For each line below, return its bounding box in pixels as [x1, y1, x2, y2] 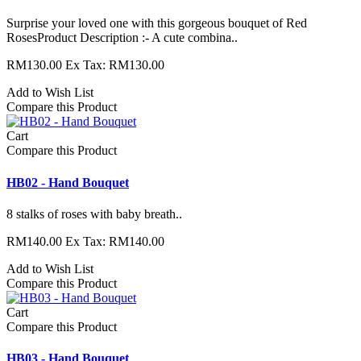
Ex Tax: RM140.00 [65, 234, 164, 248]
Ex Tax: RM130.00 [65, 58, 164, 73]
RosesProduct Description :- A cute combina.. [6, 31, 238, 45]
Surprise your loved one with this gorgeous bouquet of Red [6, 16, 307, 31]
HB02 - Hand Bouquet [6, 175, 129, 189]
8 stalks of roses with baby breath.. [6, 206, 182, 221]
